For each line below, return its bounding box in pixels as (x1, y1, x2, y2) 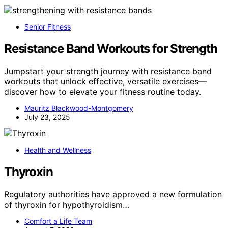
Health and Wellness (24, 145, 91, 154)
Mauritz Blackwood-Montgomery (24, 103, 133, 112)
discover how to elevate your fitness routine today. (4, 86, 201, 97)
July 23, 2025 (24, 112, 70, 121)
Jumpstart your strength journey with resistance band (4, 66, 212, 76)
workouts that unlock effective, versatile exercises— (4, 76, 207, 87)
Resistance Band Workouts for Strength (4, 41, 217, 56)
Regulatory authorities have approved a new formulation (4, 189, 222, 199)
